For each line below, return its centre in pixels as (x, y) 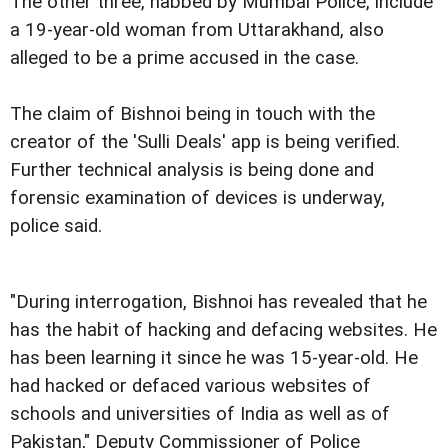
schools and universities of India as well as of (200, 413)
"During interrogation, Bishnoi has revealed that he (218, 301)
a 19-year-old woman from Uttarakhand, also (197, 29)
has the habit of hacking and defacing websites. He (223, 329)
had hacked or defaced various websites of (190, 385)
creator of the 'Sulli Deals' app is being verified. (205, 141)
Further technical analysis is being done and (192, 169)
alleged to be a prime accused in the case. (184, 57)
